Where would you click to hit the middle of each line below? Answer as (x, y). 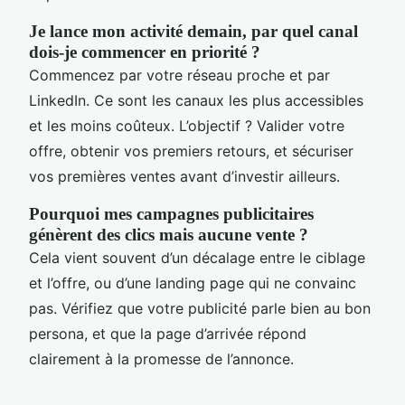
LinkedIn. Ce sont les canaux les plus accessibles (196, 100)
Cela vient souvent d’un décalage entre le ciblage (197, 257)
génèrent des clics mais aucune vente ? (169, 234)
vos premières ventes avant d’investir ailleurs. (184, 176)
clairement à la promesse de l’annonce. (161, 358)
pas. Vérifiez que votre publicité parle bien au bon (200, 308)
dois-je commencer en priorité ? (145, 52)
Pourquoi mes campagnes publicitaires (171, 213)
